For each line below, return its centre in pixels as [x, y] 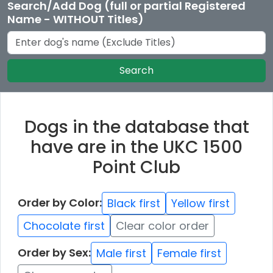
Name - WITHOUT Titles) [76, 19]
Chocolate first [64, 225]
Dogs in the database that [136, 127]
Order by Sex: [54, 253]
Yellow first [200, 203]
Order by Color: [60, 203]
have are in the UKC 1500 [136, 147]
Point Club [136, 167]
